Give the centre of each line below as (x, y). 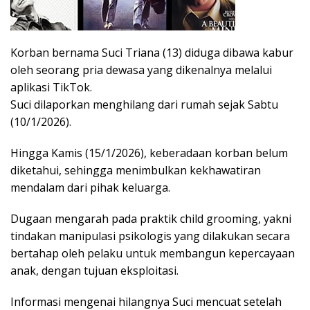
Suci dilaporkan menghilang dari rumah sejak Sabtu (144, 104)
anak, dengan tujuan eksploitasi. (94, 270)
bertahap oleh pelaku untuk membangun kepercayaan (153, 253)
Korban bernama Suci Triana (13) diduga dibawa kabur (152, 52)
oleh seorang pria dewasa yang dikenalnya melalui (141, 70)
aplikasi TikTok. (51, 87)
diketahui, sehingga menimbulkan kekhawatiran (136, 170)
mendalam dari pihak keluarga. (90, 187)
